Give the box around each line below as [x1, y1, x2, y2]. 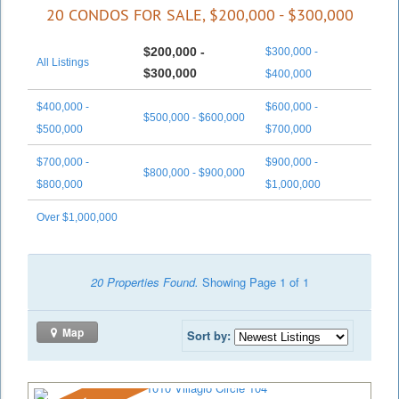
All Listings [37, 55, 89, 69]
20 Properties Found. [90, 273, 199, 290]
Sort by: [187, 326, 231, 344]
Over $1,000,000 [37, 210, 118, 224]
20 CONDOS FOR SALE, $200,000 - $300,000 [45, 4, 354, 25]
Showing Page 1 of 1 [198, 273, 309, 290]
